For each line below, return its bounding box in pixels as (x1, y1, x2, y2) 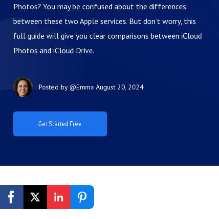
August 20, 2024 (95, 82, 144, 91)
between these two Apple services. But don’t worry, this (13, 16, 196, 26)
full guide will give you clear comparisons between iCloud (13, 31, 202, 41)
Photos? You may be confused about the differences (13, 1, 186, 11)
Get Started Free (47, 204, 103, 215)
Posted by (38, 82, 69, 91)
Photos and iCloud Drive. (13, 45, 94, 55)
